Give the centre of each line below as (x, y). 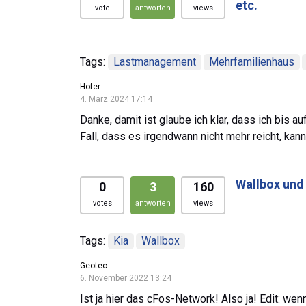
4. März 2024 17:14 (116, 99)
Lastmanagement (155, 61)
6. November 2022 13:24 (126, 278)
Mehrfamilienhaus (252, 61)
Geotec (94, 265)
